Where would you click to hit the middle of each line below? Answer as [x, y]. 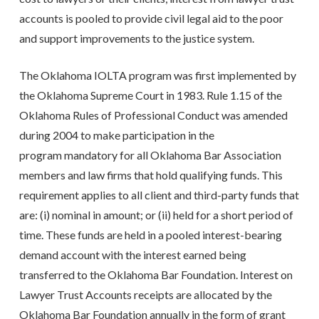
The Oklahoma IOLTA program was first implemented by [157, 75]
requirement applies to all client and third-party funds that [159, 195]
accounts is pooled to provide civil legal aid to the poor [151, 19]
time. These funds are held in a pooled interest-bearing [150, 235]
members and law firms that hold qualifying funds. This [151, 175]
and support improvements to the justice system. [136, 38]
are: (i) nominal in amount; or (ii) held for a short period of [156, 215]
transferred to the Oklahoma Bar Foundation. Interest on [156, 275]
